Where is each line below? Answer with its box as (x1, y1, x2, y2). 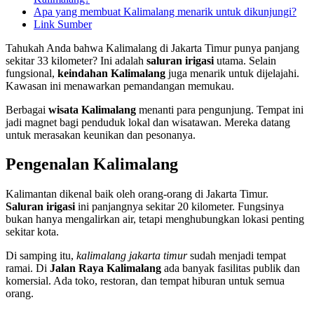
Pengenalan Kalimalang (6, 155, 178, 174)
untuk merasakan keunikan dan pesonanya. (6, 128, 196, 141)
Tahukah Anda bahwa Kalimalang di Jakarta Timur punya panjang (6, 41, 299, 54)
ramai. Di (6, 262, 50, 275)
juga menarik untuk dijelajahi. (165, 67, 299, 79)
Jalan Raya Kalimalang (50, 262, 161, 275)
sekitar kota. (6, 226, 59, 238)
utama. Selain (214, 54, 276, 67)
